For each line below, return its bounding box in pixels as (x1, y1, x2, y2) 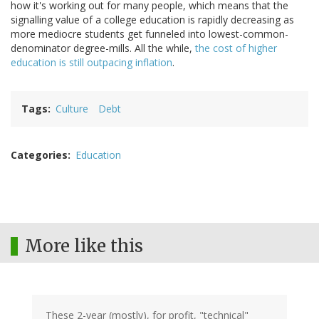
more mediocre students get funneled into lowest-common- (11, 27, 288, 41)
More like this (25, 235, 143, 258)
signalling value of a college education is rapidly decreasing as (11, 13, 294, 27)
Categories (11, 148, 68, 162)
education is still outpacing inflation (11, 56, 172, 70)
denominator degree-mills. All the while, (11, 41, 195, 56)
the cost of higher (195, 41, 277, 56)
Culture (56, 102, 88, 116)
